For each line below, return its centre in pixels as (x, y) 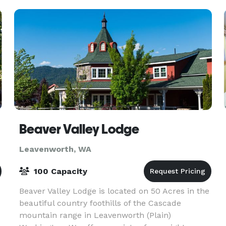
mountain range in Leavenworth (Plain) (95, 215)
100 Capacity (59, 171)
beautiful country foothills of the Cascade (100, 203)
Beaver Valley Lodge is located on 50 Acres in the (114, 191)
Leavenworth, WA (55, 149)
